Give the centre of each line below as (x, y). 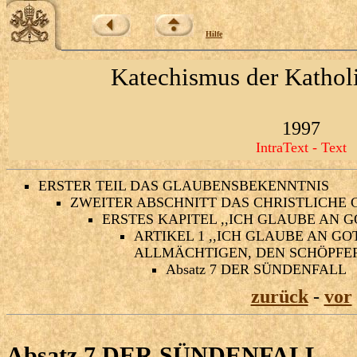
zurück (279, 296)
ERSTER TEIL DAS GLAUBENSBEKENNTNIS (184, 186)
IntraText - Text (301, 147)
